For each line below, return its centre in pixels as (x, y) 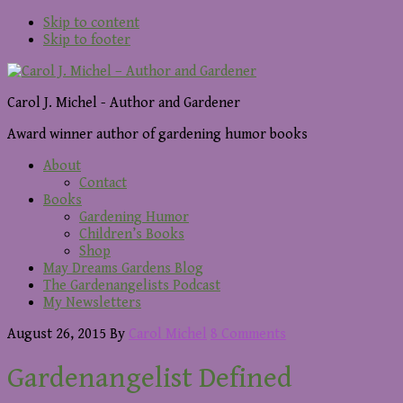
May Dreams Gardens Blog (123, 269)
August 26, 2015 (57, 334)
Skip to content (91, 23)
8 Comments (248, 334)
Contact (103, 183)
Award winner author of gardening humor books (157, 134)
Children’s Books (132, 234)
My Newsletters (92, 303)
